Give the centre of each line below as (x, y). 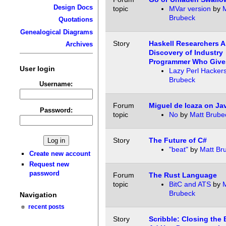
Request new (49, 164)
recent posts (47, 207)
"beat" (178, 150)
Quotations (75, 20)
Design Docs (73, 7)
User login (37, 68)
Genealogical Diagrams (56, 32)
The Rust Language (183, 175)
